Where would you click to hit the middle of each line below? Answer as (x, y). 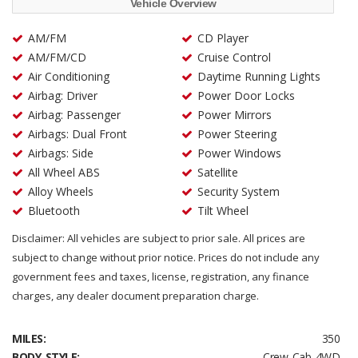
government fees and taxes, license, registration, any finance (161, 276)
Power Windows (239, 153)
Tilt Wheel (223, 211)
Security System (238, 191)
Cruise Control (234, 57)
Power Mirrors (234, 115)
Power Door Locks (246, 95)
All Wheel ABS (64, 172)
